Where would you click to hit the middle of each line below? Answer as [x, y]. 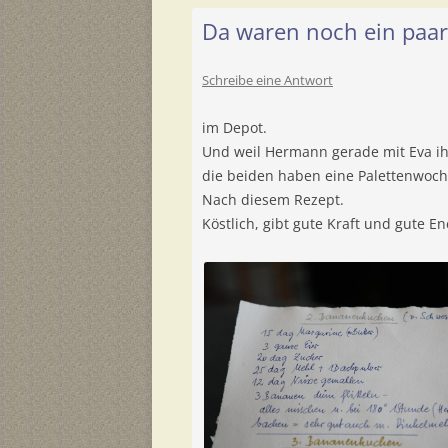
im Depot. [234, 127]
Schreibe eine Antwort [267, 79]
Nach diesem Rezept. [273, 199]
